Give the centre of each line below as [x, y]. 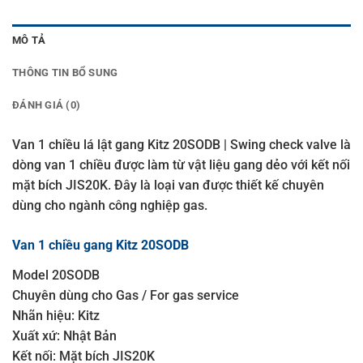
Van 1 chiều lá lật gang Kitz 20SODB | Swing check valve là [181, 144]
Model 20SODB [56, 275]
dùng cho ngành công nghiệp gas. [110, 205]
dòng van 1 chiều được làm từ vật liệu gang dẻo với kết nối [181, 164]
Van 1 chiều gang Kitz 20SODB [100, 246]
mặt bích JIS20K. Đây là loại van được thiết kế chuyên [168, 185]
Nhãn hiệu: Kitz [56, 315]
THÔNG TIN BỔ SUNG [65, 72]
